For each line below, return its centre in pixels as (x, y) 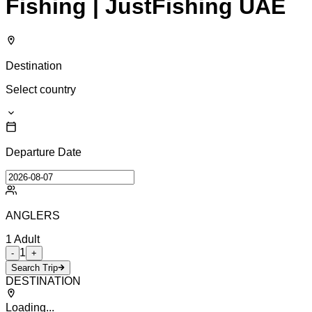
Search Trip (34, 267)
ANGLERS (33, 215)
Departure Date (44, 152)
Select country (41, 89)
